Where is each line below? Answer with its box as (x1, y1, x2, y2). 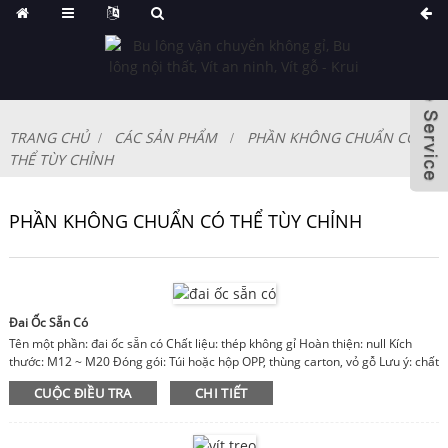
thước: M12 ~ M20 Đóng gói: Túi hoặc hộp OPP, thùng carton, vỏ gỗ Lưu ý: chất (8, 353, 439, 371)
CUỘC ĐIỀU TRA (33, 384, 132, 403)
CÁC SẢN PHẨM (114, 128, 218, 148)
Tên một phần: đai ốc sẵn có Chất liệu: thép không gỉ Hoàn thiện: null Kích (8, 335, 412, 353)
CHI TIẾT (194, 384, 248, 403)
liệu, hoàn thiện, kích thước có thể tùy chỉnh (8, 371, 247, 389)
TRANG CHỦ (8, 128, 89, 148)
